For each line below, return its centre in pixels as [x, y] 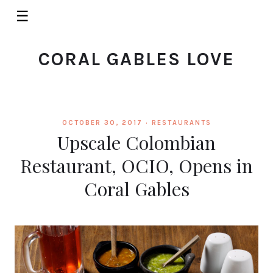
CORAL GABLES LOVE [136, 59]
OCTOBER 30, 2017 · [107, 123]
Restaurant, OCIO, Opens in [136, 165]
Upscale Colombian [136, 142]
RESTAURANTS [181, 123]
